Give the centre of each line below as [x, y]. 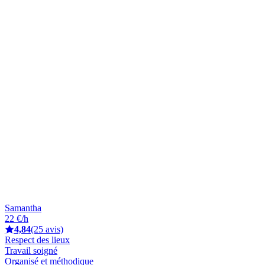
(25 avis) [47, 229]
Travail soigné [31, 250]
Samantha [23, 208]
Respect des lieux [37, 240]
